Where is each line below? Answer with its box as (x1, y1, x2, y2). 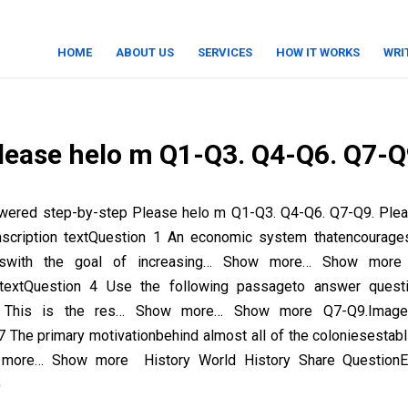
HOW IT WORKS (276, 46, 360, 59)
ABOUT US (116, 46, 174, 59)
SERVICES (198, 46, 252, 59)
